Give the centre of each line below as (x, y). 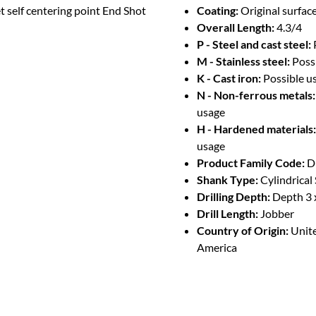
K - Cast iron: (229, 78)
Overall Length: (236, 27)
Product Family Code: (251, 163)
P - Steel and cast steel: (254, 44)
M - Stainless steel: (243, 61)
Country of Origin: (243, 230)
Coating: (218, 10)
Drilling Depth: (233, 196)
